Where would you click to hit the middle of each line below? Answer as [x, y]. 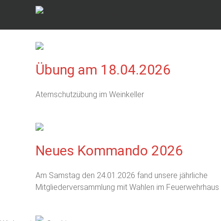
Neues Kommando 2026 [109, 151]
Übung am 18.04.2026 [103, 70]
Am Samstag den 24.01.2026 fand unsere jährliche [122, 175]
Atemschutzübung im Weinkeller [90, 94]
